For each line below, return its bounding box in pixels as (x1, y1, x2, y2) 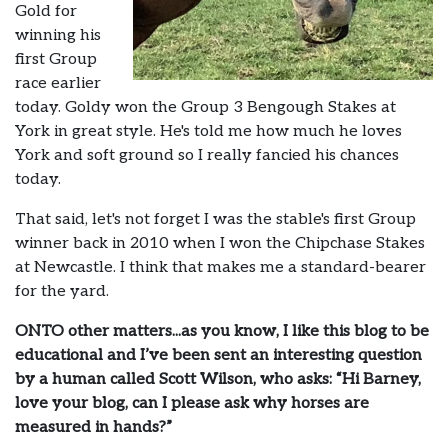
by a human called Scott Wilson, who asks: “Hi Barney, (15, 369, 421, 389)
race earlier (15, 73, 101, 93)
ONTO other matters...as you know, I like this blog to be (15, 321, 429, 341)
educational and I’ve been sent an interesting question (15, 345, 422, 365)
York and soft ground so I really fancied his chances (15, 145, 399, 165)
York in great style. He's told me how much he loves (15, 121, 402, 141)
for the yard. (15, 281, 109, 301)
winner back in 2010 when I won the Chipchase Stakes (15, 233, 425, 253)
